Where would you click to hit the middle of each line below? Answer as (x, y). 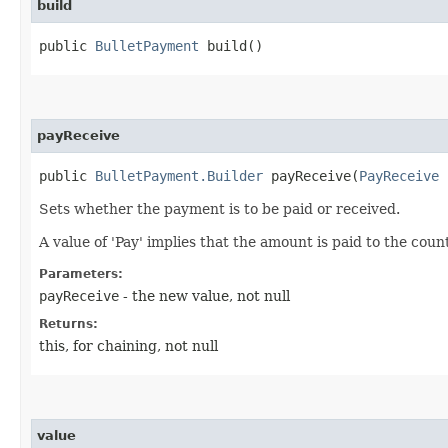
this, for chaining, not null (128, 345)
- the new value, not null (204, 295)
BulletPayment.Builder (179, 175)
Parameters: (81, 273)
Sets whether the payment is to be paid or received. (219, 208)
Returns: (68, 323)
